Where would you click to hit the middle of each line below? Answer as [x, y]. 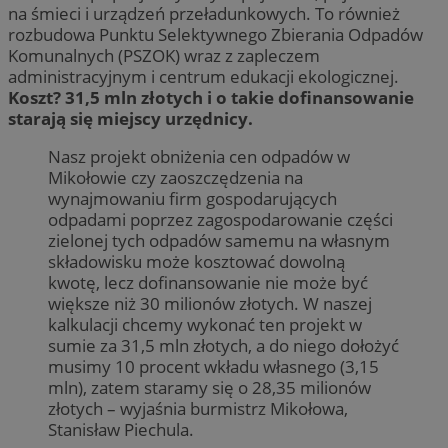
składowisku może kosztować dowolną [196, 261]
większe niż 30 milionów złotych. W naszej [210, 303]
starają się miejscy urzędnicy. [130, 118]
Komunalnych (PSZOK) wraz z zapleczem [164, 55]
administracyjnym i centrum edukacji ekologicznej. [203, 76]
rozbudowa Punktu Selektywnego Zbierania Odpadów [215, 34]
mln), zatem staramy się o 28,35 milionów [209, 387]
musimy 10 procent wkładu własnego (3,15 [213, 366]
